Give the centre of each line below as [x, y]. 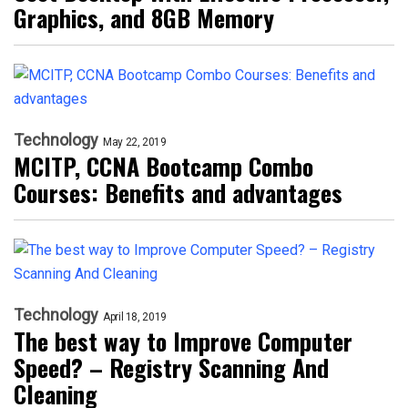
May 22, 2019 [135, 142]
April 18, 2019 [135, 317]
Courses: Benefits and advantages [178, 193]
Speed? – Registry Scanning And [171, 367]
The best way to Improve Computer [183, 341]
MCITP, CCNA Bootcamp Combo [163, 166]
